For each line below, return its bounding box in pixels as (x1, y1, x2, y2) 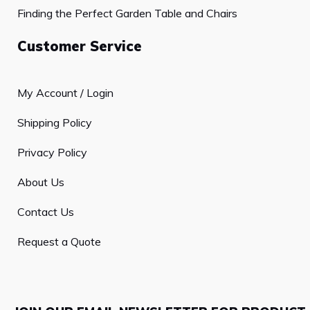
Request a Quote (17, 235, 101, 249)
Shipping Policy (17, 116, 92, 130)
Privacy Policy (17, 145, 87, 160)
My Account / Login (17, 86, 113, 100)
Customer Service (17, 37, 142, 55)
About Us (17, 175, 64, 190)
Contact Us (17, 205, 74, 219)
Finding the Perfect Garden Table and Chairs (17, 6, 237, 21)
